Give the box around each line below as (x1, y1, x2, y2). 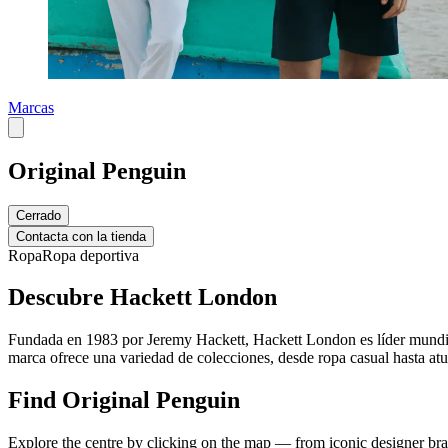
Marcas (8, 98, 54, 116)
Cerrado (16, 207, 61, 223)
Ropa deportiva (42, 246, 139, 264)
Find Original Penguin (8, 387, 240, 414)
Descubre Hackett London (8, 284, 277, 311)
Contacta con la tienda (16, 228, 146, 244)
